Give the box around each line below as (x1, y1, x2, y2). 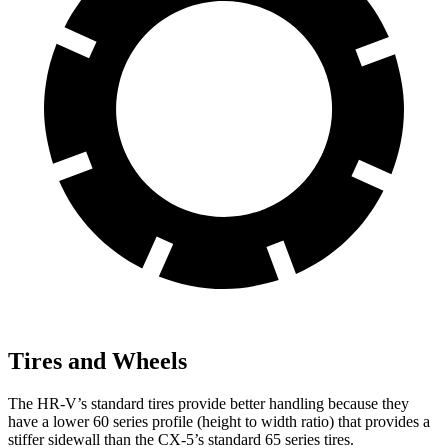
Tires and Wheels (8, 348, 187, 375)
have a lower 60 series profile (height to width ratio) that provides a (8, 413, 430, 431)
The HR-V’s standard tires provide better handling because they (8, 395, 409, 413)
